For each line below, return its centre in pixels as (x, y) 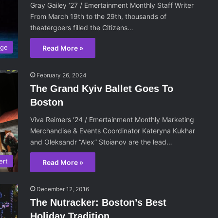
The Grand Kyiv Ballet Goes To (102, 88)
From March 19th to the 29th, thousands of (99, 16)
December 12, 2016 (63, 189)
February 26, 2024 (62, 75)
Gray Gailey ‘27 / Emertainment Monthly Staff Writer (112, 5)
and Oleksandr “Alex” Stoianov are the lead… (101, 142)
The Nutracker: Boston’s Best (99, 203)
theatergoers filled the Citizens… (82, 27)
